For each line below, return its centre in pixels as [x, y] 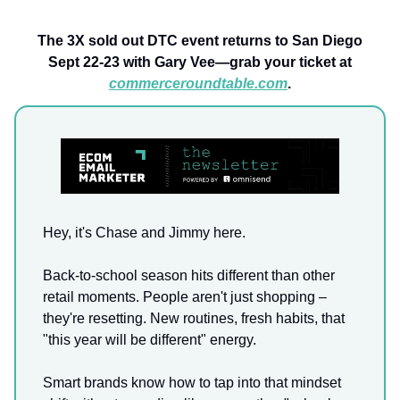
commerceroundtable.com [198, 83]
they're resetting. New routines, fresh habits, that [194, 319]
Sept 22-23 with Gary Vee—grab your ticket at [200, 62]
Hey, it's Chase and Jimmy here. [144, 233]
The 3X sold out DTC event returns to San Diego [200, 41]
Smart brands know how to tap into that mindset [192, 383]
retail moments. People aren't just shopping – [185, 297]
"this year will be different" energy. [150, 340]
